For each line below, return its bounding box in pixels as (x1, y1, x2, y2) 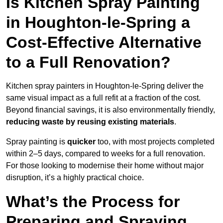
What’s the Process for (6, 193, 180, 211)
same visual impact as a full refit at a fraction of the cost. (6, 94, 201, 103)
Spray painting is (6, 137, 67, 146)
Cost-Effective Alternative (6, 33, 202, 52)
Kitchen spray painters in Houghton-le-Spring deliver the (6, 82, 204, 91)
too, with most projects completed (96, 137, 215, 146)
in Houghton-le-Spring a (6, 13, 190, 32)
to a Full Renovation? (6, 53, 171, 72)
